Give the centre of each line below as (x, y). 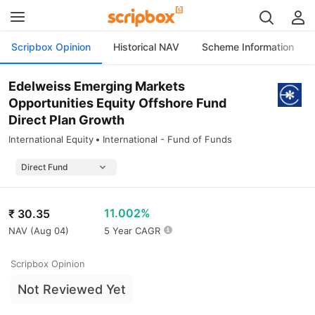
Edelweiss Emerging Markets (97, 86)
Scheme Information (248, 47)
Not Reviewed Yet (72, 289)
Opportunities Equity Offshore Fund (117, 103)
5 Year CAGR (132, 231)
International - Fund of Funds (167, 139)
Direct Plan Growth (66, 120)
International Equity (51, 139)
